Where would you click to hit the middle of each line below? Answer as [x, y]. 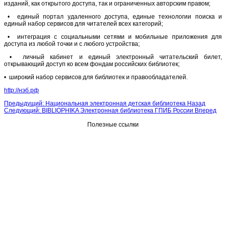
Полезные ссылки [113, 124]
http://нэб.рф [21, 90]
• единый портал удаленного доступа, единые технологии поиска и [113, 16]
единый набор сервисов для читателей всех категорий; [83, 23]
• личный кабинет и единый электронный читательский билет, [113, 57]
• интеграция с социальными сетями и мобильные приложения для [113, 37]
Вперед [206, 110]
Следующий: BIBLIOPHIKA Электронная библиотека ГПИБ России [99, 110]
